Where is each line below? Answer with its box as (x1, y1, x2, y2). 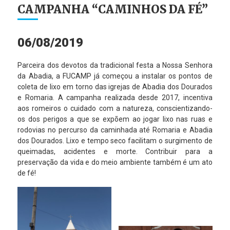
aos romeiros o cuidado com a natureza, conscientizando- (17, 104, 213, 112)
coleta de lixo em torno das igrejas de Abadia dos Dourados (17, 83, 213, 91)
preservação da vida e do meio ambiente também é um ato (17, 158, 213, 166)
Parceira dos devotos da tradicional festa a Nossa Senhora (17, 61, 213, 69)
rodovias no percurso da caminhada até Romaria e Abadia (17, 126, 213, 134)
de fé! (17, 169, 36, 177)
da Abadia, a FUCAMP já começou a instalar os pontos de (17, 72, 213, 80)
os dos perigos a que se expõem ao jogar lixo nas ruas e (17, 115, 213, 123)
